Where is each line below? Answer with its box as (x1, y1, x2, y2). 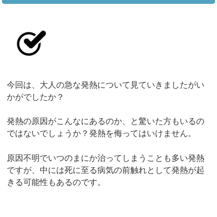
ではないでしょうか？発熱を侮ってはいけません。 (7, 129, 197, 139)
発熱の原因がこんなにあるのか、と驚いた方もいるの (7, 117, 205, 126)
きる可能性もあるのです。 (7, 177, 106, 187)
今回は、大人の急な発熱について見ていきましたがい (7, 80, 205, 90)
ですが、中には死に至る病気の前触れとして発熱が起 (7, 165, 205, 175)
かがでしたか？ (7, 92, 65, 102)
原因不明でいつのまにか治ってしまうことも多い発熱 (7, 153, 205, 163)
